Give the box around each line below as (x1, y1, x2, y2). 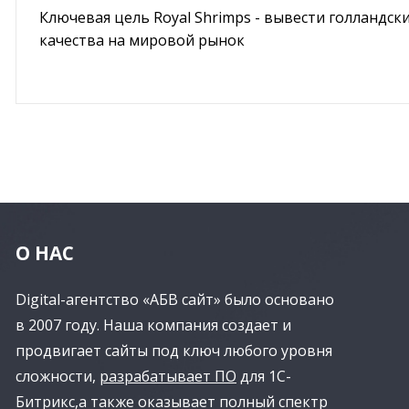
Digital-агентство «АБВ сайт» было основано (16, 288, 334, 309)
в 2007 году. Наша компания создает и (16, 314, 291, 335)
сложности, (16, 365, 100, 386)
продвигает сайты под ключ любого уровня (16, 340, 332, 361)
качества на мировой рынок (39, 29, 245, 50)
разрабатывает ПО (100, 365, 236, 386)
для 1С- (236, 365, 291, 386)
